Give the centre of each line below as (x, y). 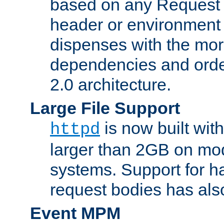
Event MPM (75, 213)
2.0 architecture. (110, 84)
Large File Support (105, 108)
